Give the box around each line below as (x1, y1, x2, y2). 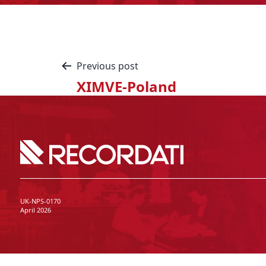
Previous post (77, 59, 138, 72)
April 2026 (20, 205, 51, 214)
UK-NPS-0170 (20, 196, 61, 205)
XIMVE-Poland (77, 77, 176, 96)
